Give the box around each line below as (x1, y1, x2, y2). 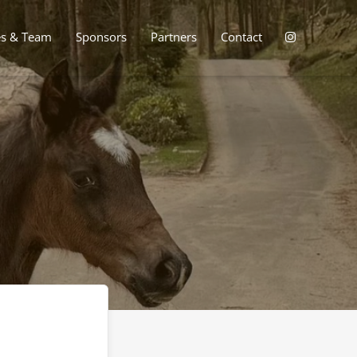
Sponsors (76, 29, 127, 45)
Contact (221, 29, 262, 45)
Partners (151, 29, 197, 45)
